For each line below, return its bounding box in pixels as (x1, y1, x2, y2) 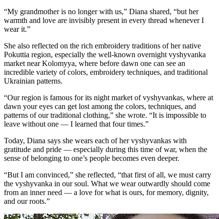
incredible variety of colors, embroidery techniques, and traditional (4, 67, 208, 76)
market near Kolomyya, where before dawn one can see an (4, 59, 185, 67)
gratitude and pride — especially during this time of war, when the (4, 145, 207, 153)
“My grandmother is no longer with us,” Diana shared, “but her (4, 7, 198, 16)
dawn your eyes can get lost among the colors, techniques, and (4, 102, 196, 110)
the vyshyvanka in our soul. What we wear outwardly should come (4, 179, 210, 188)
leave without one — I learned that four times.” (4, 119, 149, 128)
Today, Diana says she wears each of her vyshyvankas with (4, 136, 187, 145)
